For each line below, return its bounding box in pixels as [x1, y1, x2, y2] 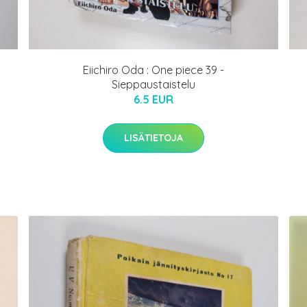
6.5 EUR [134, 92, 173, 106]
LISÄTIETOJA [124, 131, 183, 144]
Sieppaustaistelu [112, 77, 195, 91]
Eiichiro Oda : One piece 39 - [83, 62, 224, 77]
